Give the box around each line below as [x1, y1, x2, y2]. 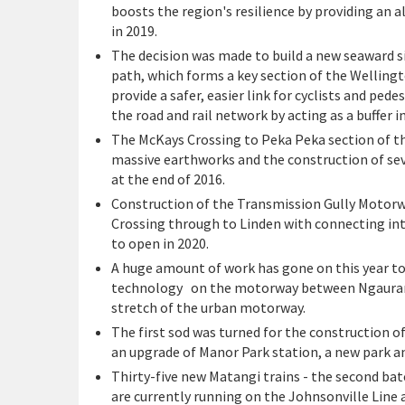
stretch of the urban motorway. [111, 298, 308, 316]
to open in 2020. [111, 234, 209, 252]
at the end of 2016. [111, 170, 225, 188]
